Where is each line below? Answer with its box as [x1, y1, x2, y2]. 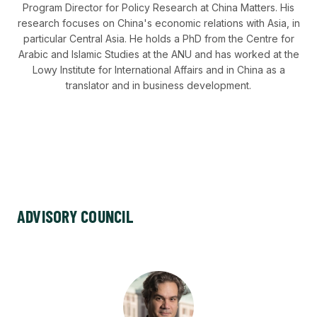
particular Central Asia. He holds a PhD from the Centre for [23, 33, 294, 45]
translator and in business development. [66, 79, 251, 91]
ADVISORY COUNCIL [17, 206, 134, 226]
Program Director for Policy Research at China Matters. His [23, 1, 294, 13]
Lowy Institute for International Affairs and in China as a [32, 64, 285, 76]
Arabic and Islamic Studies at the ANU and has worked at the [18, 48, 299, 60]
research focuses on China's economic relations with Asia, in [17, 17, 300, 29]
